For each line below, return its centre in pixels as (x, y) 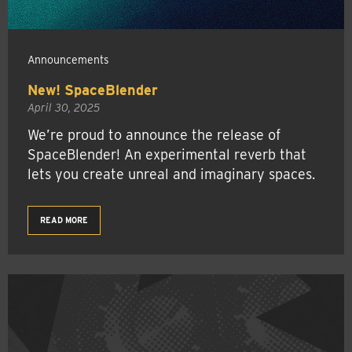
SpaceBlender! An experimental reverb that (167, 154)
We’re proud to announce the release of (154, 134)
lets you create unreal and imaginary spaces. (171, 174)
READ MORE (64, 220)
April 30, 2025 (64, 107)
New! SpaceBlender (93, 90)
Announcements (68, 60)
